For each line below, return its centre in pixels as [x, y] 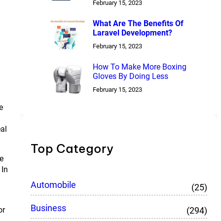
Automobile [53, 184]
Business [48, 208]
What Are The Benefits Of [138, 24]
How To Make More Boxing [139, 67]
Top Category [72, 149]
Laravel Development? [132, 33]
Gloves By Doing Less [130, 76]
